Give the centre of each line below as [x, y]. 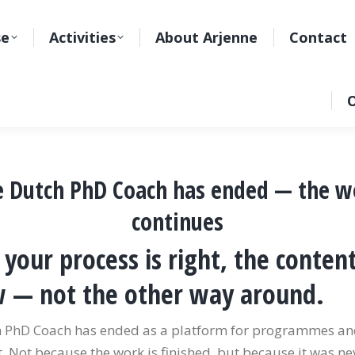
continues [177, 221]
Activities [83, 37]
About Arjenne [207, 37]
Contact [319, 37]
